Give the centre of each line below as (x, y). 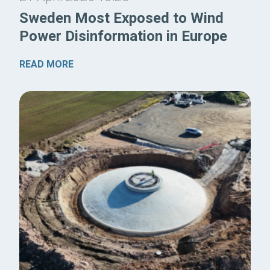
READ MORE (46, 64)
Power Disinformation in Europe (123, 36)
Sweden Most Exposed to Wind (121, 18)
